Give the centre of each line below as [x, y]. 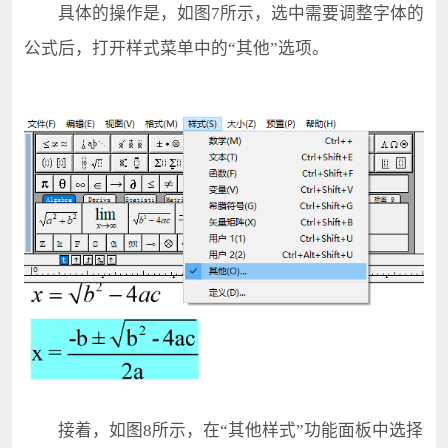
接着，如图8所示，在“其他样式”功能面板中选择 [223, 430]
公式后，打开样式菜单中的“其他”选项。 [176, 49]
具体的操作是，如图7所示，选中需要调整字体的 [223, 14]
